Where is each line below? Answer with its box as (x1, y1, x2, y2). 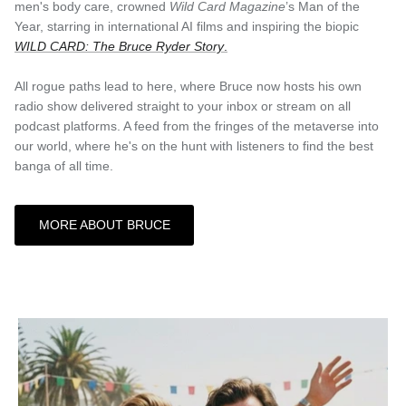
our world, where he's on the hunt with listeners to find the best (14, 138, 373, 153)
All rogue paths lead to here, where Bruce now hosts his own (14, 78, 362, 93)
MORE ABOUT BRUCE (38, 217, 170, 233)
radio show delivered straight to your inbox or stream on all (14, 98, 351, 113)
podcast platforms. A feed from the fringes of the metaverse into (14, 118, 379, 133)
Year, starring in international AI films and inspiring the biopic (14, 18, 359, 34)
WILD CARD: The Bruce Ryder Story (14, 38, 224, 53)
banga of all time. (14, 158, 113, 173)
